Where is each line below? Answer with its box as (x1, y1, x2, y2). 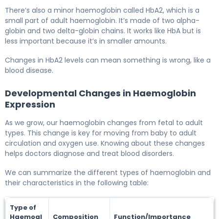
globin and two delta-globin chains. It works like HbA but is (5, 25, 201, 36)
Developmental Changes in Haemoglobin (5, 87, 196, 99)
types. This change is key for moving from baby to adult (5, 128, 197, 138)
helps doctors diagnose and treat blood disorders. (5, 148, 174, 158)
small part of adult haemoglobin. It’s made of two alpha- (5, 15, 199, 25)
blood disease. (5, 65, 53, 75)
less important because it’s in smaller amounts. (5, 36, 167, 46)
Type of (10, 202, 36, 212)
